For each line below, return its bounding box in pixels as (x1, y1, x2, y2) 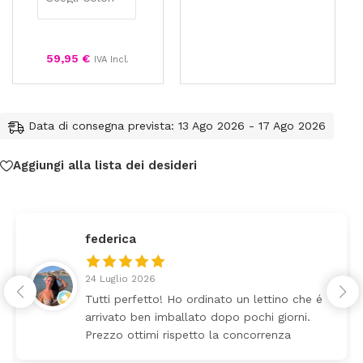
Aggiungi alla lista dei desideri (13, 158, 197, 173)
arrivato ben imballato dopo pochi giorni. (85, 310, 310, 323)
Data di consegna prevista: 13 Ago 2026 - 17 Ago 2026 (28, 119, 326, 133)
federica (85, 231, 136, 246)
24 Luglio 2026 (85, 272, 156, 284)
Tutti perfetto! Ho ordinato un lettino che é (85, 292, 322, 305)
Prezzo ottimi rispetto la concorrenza (85, 327, 291, 341)
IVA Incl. (94, 54, 129, 66)
